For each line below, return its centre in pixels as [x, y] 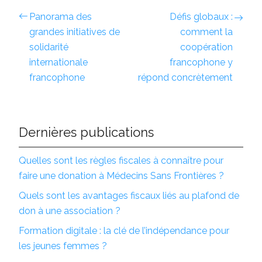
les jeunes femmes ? [63, 246]
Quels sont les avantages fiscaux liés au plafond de [129, 195]
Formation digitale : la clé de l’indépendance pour [124, 230]
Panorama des [61, 16]
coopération [206, 47]
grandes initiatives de [75, 32]
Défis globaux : [201, 16]
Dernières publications [86, 132]
